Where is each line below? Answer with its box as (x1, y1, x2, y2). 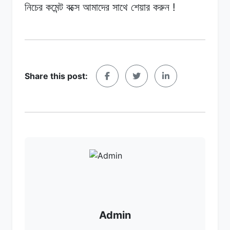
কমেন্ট (46, 1, 63, 13)
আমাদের (83, 1, 109, 13)
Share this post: (25, 70, 88, 81)
